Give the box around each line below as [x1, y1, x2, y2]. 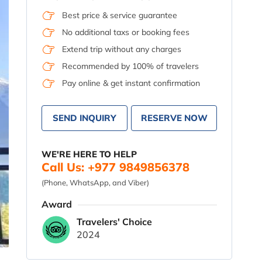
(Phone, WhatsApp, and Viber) [42, 178, 150, 187]
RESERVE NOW [140, 112, 208, 123]
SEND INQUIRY [53, 112, 117, 123]
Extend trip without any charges [62, 44, 182, 54]
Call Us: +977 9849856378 [42, 160, 190, 174]
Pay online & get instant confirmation [62, 78, 201, 88]
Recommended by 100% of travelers [62, 61, 199, 71]
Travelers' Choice [77, 216, 153, 227]
